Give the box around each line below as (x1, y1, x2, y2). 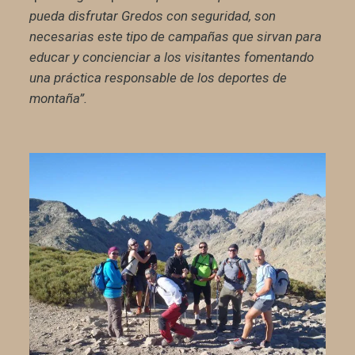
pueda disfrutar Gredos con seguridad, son (29, 8, 276, 25)
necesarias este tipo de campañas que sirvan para (29, 29, 322, 45)
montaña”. (29, 90, 87, 107)
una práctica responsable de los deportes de (29, 70, 287, 86)
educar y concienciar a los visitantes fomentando (29, 49, 314, 66)
